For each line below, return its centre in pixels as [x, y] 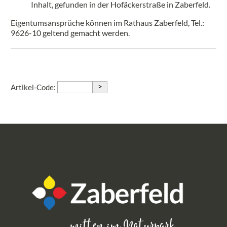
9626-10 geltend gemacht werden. [70, 32]
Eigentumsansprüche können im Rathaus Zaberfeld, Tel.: [107, 22]
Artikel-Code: [34, 87]
